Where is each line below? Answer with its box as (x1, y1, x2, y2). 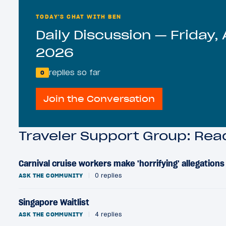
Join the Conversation (43, 93, 155, 104)
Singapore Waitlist (19, 197, 89, 207)
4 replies (92, 210, 122, 218)
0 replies (92, 171, 122, 179)
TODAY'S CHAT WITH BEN (36, 12, 122, 20)
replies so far (49, 67, 100, 77)
